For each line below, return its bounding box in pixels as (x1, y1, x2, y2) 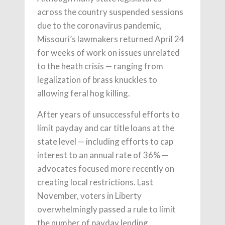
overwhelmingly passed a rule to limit (37, 204, 176, 214)
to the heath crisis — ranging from (37, 61, 163, 71)
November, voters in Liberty (37, 190, 142, 201)
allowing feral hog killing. (37, 88, 130, 98)
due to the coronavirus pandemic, (37, 20, 162, 31)
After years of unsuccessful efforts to (37, 109, 180, 120)
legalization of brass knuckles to (37, 74, 157, 85)
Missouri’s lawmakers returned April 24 (37, 34, 184, 44)
